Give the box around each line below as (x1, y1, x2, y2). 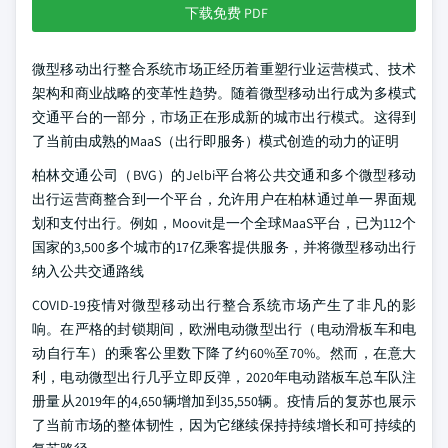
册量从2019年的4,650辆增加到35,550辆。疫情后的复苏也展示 (32, 392, 416, 410)
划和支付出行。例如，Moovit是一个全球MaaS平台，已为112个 (32, 214, 416, 232)
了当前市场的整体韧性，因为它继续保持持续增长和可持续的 (32, 416, 416, 434)
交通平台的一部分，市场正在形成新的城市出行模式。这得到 (32, 108, 416, 126)
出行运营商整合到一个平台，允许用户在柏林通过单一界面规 (32, 190, 416, 208)
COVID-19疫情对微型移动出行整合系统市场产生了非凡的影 (32, 296, 416, 314)
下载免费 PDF (184, 4, 268, 22)
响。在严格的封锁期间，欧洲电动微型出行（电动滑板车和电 (32, 320, 416, 338)
